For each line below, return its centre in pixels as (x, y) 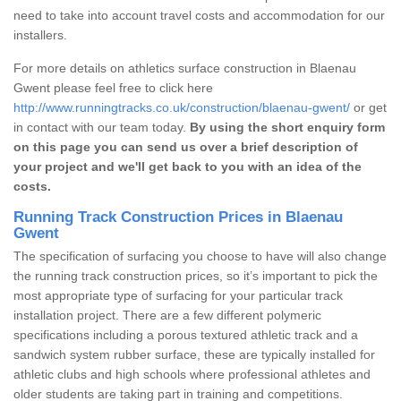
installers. (40, 34)
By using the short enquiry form (287, 127)
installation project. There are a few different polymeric (167, 315)
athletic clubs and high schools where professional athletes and (192, 374)
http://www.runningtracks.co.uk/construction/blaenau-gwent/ (182, 107)
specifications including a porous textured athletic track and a (186, 334)
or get (368, 107)
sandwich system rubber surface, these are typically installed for (194, 354)
